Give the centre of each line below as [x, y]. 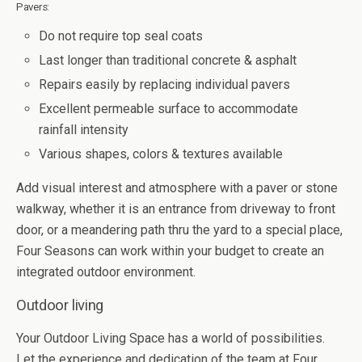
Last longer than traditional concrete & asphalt [168, 60]
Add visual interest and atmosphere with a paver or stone [177, 188]
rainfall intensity [84, 130]
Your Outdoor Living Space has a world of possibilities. [170, 339]
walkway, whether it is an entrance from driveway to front [176, 209]
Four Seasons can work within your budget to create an [170, 251]
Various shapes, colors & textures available [161, 154]
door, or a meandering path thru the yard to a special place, [179, 230]
